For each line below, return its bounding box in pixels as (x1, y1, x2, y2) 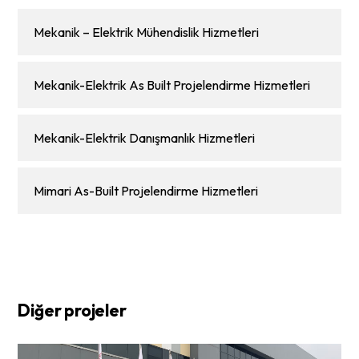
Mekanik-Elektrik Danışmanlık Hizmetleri (34, 130, 258, 147)
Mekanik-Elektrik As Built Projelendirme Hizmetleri (34, 77, 313, 94)
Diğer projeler (18, 300, 127, 321)
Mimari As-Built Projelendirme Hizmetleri (34, 183, 261, 200)
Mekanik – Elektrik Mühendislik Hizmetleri (34, 23, 260, 40)
